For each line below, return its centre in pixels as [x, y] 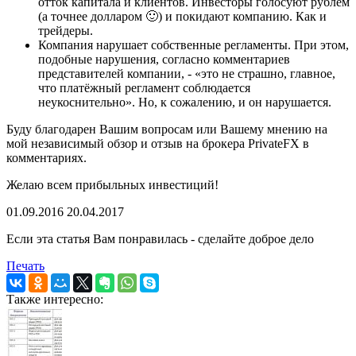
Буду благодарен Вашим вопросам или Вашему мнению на [167, 130]
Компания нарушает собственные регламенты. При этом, [193, 45]
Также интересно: [55, 300]
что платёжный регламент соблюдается [144, 88]
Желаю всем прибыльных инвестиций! [112, 185]
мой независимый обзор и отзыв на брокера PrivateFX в [158, 144]
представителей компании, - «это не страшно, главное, [187, 74]
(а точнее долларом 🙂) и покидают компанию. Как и [182, 17]
